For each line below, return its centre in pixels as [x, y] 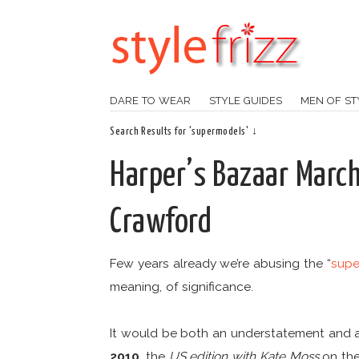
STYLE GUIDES [245, 100]
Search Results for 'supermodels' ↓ [184, 132]
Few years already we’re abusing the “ [220, 263]
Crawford [161, 223]
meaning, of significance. [182, 286]
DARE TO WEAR [150, 100]
